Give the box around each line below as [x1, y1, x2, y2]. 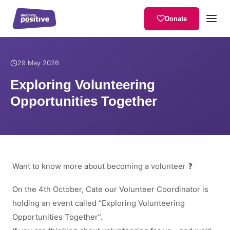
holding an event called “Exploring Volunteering [12, 199, 185, 208]
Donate [165, 14, 187, 23]
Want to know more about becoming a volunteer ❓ [12, 162, 193, 171]
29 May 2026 [17, 59, 59, 67]
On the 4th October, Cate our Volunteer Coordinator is [12, 185, 208, 194]
